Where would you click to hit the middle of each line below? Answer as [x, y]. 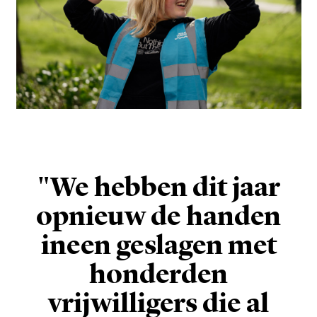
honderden [158, 275]
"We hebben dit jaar [158, 188]
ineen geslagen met [158, 246]
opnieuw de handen [158, 217]
